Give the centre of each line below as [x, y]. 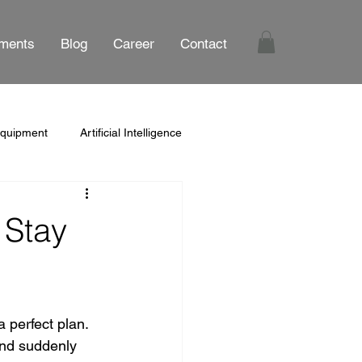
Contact [203, 44]
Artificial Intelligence [131, 132]
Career [133, 44]
